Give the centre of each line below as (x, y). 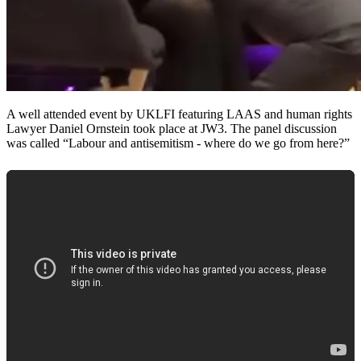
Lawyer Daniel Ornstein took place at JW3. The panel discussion (172, 128)
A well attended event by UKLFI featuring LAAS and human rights (179, 114)
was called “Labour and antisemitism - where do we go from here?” (178, 143)
